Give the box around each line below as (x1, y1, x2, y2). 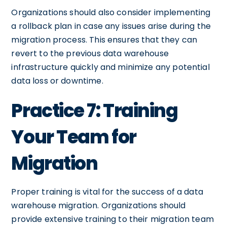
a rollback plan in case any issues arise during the (11, 20, 211, 32)
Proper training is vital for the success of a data (11, 185, 203, 198)
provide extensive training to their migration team (11, 213, 214, 225)
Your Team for (11, 124, 136, 150)
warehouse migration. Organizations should (11, 199, 186, 211)
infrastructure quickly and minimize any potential (11, 61, 210, 73)
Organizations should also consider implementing (11, 6, 211, 18)
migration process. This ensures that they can (11, 33, 198, 46)
